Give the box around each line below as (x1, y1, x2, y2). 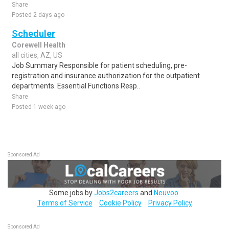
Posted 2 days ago (12, 11, 64, 18)
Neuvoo (154, 188, 178, 197)
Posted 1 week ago (12, 103, 65, 110)
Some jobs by (49, 188, 94, 197)
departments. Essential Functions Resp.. (12, 82, 140, 90)
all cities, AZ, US (12, 51, 62, 59)
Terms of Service (37, 198, 93, 207)
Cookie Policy (99, 198, 142, 207)
